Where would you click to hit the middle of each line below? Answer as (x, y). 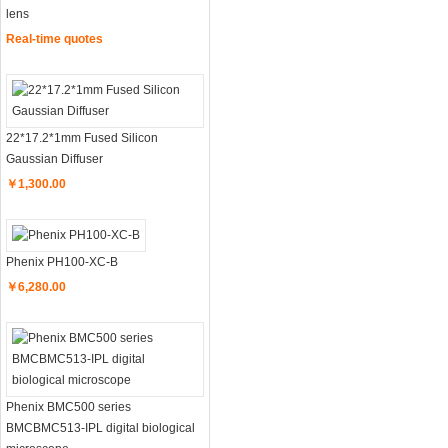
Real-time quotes (54, 39)
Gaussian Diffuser (54, 159)
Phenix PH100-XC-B (62, 262)
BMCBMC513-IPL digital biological (100, 428)
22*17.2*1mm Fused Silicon (82, 138)
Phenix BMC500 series (68, 407)
